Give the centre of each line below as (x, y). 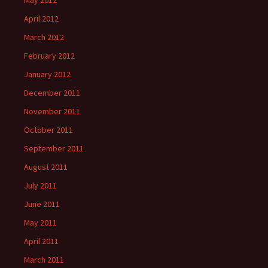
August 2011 (46, 167)
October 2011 (48, 130)
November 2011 (52, 112)
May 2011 (40, 223)
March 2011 (44, 260)
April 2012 (41, 19)
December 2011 (52, 93)
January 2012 (47, 74)
